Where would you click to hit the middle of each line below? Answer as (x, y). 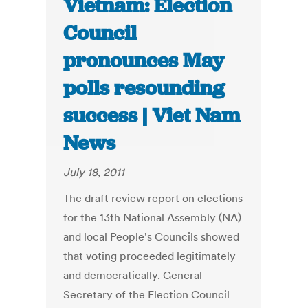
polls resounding (144, 88)
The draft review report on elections (153, 198)
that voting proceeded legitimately (150, 256)
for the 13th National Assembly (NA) (153, 218)
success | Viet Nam (152, 116)
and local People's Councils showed (152, 237)
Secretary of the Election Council (147, 295)
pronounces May (144, 61)
